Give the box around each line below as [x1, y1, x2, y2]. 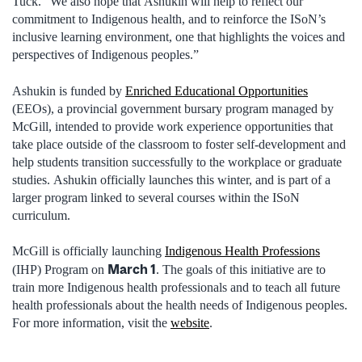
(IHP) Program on [12, 263, 107, 277]
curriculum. [12, 208, 70, 222]
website [170, 316, 209, 330]
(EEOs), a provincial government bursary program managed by [12, 101, 334, 116]
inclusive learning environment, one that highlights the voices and [12, 30, 345, 44]
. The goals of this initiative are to [156, 263, 326, 277]
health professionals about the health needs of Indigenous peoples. [12, 298, 347, 313]
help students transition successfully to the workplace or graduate [12, 154, 342, 169]
